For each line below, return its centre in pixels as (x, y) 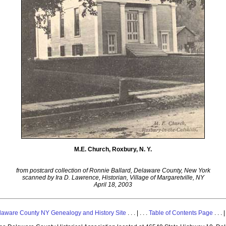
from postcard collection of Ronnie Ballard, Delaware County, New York (113, 171)
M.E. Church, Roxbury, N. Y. (113, 150)
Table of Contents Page (181, 213)
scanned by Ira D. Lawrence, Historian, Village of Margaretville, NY (113, 178)
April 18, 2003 (113, 185)
